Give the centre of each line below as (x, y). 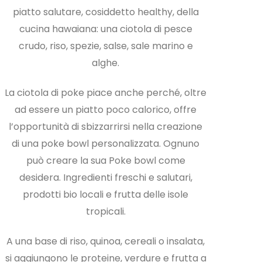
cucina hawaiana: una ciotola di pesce (106, 29)
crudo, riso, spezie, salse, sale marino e (106, 46)
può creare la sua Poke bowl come (106, 160)
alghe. (106, 63)
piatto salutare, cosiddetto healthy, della (106, 12)
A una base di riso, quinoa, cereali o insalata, (106, 241)
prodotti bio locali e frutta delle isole (106, 194)
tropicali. (106, 211)
